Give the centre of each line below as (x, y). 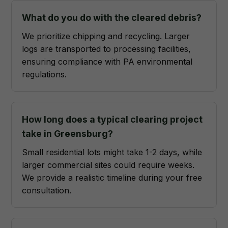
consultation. (47, 190)
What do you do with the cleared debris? (112, 18)
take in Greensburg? (68, 134)
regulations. (45, 74)
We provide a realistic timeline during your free (112, 178)
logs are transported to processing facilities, (107, 49)
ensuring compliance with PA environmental (107, 62)
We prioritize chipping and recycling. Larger (106, 36)
